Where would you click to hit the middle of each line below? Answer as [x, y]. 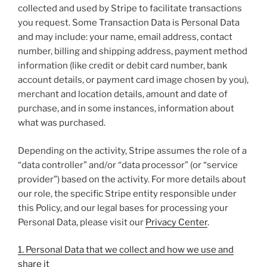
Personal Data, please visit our [82, 222]
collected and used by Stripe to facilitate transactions [130, 9]
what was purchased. [62, 123]
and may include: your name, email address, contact [125, 37]
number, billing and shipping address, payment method [133, 52]
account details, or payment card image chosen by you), [133, 80]
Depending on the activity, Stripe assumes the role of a [132, 150]
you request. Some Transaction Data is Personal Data [129, 23]
